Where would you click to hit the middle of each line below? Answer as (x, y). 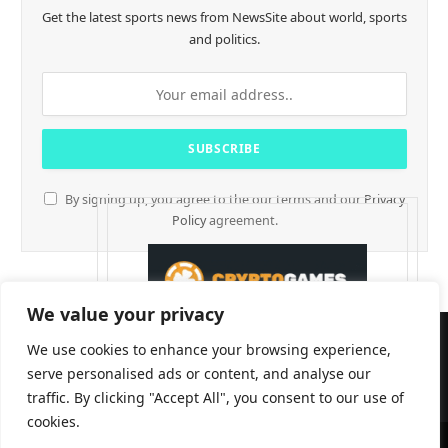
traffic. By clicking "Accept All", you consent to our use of (215, 397)
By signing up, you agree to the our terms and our (213, 200)
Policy (188, 221)
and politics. (224, 39)
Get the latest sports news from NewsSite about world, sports (224, 17)
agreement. (241, 221)
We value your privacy (125, 314)
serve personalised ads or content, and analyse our (199, 373)
